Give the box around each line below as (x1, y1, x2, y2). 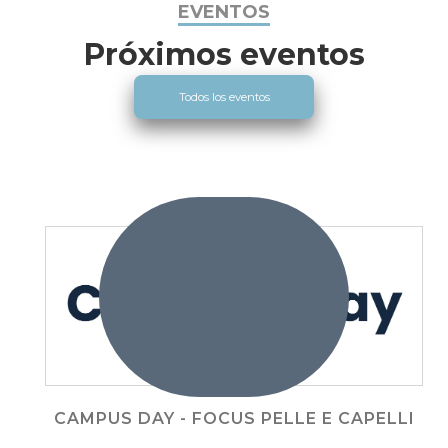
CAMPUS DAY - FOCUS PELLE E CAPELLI (53, 408, 415, 428)
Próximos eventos (83, 35, 365, 73)
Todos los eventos (178, 89, 270, 104)
